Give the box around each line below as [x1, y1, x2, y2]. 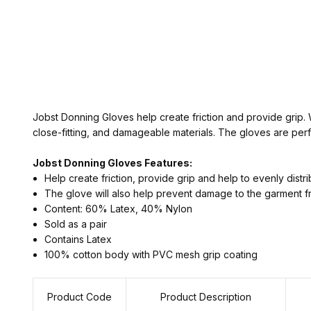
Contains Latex [44, 233, 112, 245]
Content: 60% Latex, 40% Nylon [44, 203, 192, 215]
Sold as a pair [44, 218, 107, 230]
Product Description [160, 291, 251, 303]
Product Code [47, 291, 112, 303]
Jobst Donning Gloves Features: [32, 157, 192, 169]
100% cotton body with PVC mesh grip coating [44, 249, 258, 260]
